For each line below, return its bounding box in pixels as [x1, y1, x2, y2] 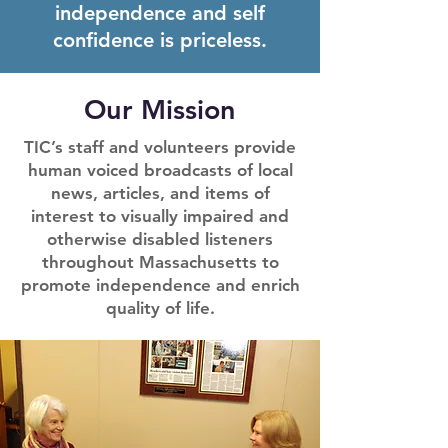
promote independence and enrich [20, 275, 300, 296]
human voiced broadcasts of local [27, 160, 293, 181]
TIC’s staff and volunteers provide [24, 137, 296, 158]
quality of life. [105, 298, 215, 319]
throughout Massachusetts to [41, 252, 279, 273]
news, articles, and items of [50, 183, 270, 204]
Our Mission [84, 93, 236, 127]
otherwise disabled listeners [47, 229, 273, 250]
